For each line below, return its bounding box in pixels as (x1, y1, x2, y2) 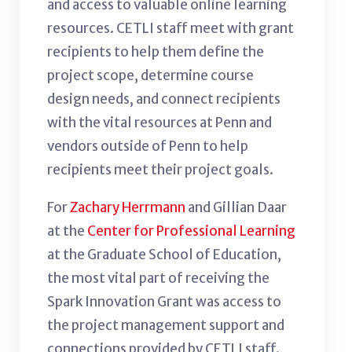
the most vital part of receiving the (47, 269, 269, 287)
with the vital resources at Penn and (47, 113, 272, 131)
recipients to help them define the (47, 42, 264, 60)
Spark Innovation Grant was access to (47, 292, 281, 310)
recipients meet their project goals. (47, 160, 278, 178)
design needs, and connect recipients (47, 90, 280, 108)
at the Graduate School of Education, (47, 245, 281, 263)
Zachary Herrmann (70, 198, 185, 216)
